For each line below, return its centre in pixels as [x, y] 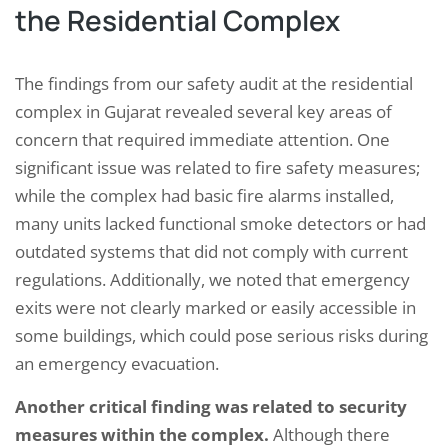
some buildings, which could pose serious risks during [221, 336]
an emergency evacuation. [117, 364]
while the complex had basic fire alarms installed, [204, 196]
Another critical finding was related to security [211, 407]
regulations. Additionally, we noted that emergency [212, 280]
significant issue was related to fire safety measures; [217, 168]
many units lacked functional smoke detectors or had [220, 224]
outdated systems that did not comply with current [211, 252]
